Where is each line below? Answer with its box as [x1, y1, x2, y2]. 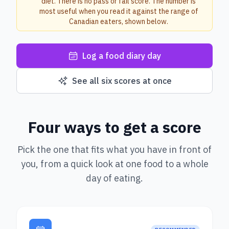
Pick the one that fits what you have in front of [17, 144, 212, 155]
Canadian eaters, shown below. [69, 17, 168, 26]
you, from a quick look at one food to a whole [20, 158, 209, 170]
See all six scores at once [72, 76, 172, 86]
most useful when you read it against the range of [39, 7, 198, 16]
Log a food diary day [82, 51, 161, 61]
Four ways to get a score [28, 117, 201, 137]
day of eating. [86, 172, 143, 184]
